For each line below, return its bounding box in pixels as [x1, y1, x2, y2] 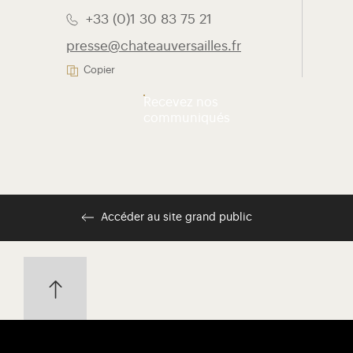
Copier [84, 65, 115, 76]
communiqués [143, 112, 230, 125]
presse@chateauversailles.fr [66, 39, 241, 54]
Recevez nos [143, 96, 218, 110]
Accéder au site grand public [101, 212, 252, 224]
